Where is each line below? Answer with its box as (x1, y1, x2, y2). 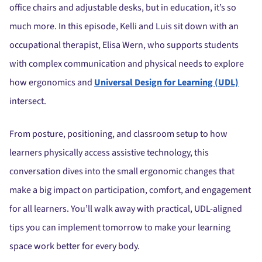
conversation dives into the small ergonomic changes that (9, 165, 235, 178)
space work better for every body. (9, 240, 140, 253)
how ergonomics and (9, 76, 94, 89)
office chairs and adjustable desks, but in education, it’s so (9, 1, 236, 14)
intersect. (9, 95, 46, 108)
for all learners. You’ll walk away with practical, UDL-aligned (9, 202, 242, 215)
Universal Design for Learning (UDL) (94, 76, 239, 89)
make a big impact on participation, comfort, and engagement (9, 184, 251, 196)
